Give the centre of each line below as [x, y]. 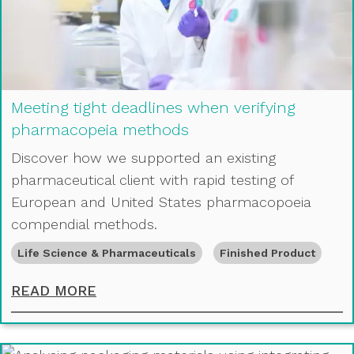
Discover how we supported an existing [143, 157]
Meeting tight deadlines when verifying [153, 107]
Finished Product [267, 252]
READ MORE [54, 290]
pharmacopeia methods [100, 129]
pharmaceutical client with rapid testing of [152, 179]
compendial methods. [84, 224]
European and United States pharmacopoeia [161, 201]
